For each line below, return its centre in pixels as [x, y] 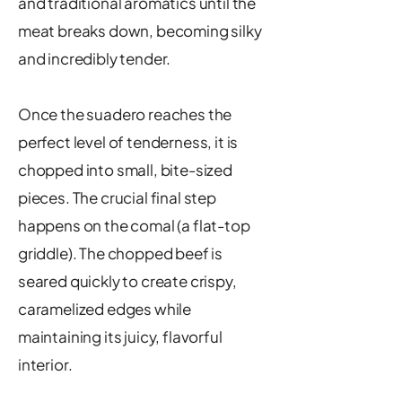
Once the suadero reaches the [125, 114]
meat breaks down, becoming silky [140, 31]
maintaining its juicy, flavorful [120, 336]
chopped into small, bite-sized [125, 170]
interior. [45, 364]
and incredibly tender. [95, 58]
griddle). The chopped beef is [121, 253]
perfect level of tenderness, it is [128, 142]
